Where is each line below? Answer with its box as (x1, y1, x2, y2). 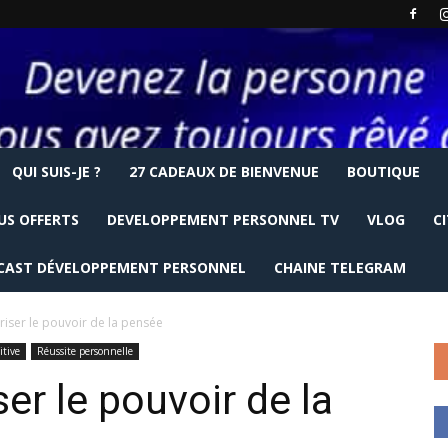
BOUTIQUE (347, 162, 420, 181)
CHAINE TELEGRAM (274, 258, 406, 277)
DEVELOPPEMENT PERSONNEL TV (107, 210, 339, 229)
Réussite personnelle (37, 344, 133, 358)
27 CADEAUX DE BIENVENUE (129, 162, 319, 181)
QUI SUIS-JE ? (12, 162, 101, 181)
